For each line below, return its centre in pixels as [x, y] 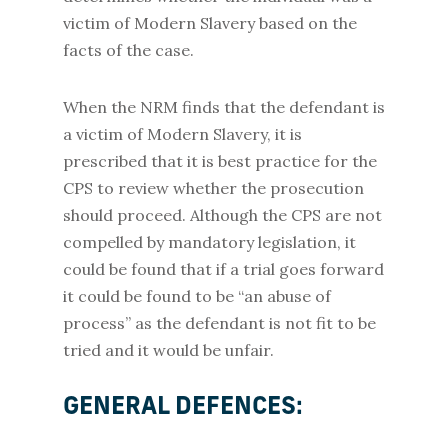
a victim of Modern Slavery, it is [182, 134]
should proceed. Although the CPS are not [222, 215]
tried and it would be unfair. [172, 350]
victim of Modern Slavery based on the [209, 23]
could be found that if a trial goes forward [223, 269]
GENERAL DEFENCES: [182, 408]
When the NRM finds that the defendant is [223, 107]
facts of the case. [128, 50]
